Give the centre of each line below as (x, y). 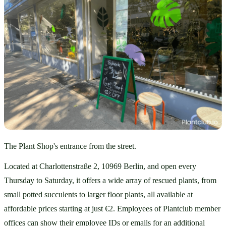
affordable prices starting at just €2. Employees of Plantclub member (112, 209)
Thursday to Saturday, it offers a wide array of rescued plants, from (110, 181)
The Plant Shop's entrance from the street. (71, 146)
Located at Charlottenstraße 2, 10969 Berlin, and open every (100, 166)
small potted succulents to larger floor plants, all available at (98, 195)
